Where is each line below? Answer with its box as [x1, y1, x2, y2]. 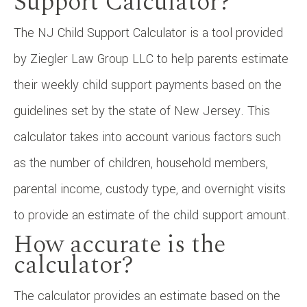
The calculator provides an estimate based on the [14, 286, 280, 305]
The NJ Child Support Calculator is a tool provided [14, 23, 283, 42]
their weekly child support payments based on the [14, 75, 282, 94]
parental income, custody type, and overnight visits [14, 180, 286, 198]
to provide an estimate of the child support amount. [14, 206, 290, 224]
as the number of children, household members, [14, 153, 268, 172]
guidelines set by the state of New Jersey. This [14, 101, 270, 120]
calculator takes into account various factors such [14, 127, 281, 146]
